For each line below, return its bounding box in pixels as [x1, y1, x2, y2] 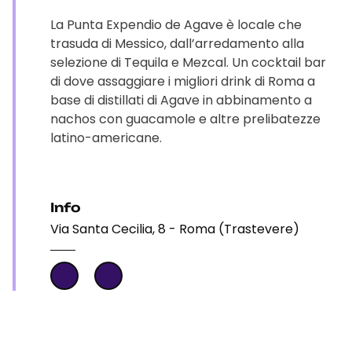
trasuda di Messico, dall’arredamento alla [50, 35, 304, 53]
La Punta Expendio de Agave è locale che [50, 16, 302, 34]
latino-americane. [50, 129, 162, 147]
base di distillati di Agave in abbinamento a [50, 91, 312, 109]
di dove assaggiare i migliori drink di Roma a [50, 72, 315, 90]
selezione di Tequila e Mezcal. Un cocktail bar [50, 53, 326, 71]
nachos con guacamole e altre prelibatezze [50, 110, 321, 128]
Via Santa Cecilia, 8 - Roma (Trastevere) [50, 220, 299, 238]
